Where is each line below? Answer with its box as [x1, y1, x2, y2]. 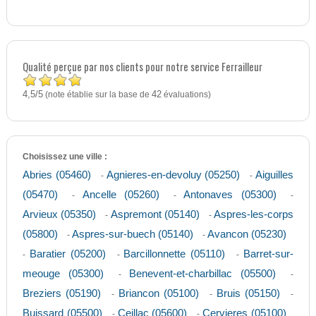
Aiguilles [255, 169, 294, 181]
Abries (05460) [22, 169, 91, 181]
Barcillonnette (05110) [123, 248, 226, 260]
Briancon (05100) [118, 287, 200, 300]
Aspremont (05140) [110, 208, 200, 221]
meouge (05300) [22, 267, 104, 280]
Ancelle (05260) [82, 188, 159, 201]
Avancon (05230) [207, 228, 287, 241]
